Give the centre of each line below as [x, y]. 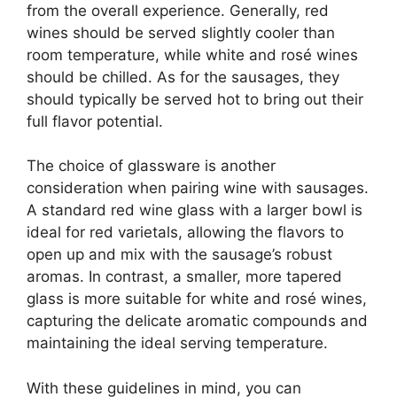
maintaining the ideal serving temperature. [177, 343]
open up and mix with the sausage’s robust [179, 255]
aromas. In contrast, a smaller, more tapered [184, 277]
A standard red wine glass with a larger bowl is [195, 210]
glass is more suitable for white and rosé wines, [197, 299]
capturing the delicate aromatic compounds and [197, 321]
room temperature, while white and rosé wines [192, 54]
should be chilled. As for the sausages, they [183, 77]
